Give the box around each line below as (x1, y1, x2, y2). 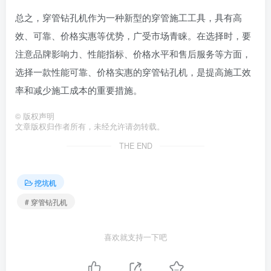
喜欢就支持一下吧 (104, 232, 167, 243)
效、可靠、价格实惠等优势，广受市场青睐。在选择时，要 (15, 29, 251, 42)
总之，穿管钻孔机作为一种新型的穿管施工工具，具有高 (15, 11, 242, 24)
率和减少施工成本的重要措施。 (15, 83, 142, 96)
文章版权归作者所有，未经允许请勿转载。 (15, 121, 165, 132)
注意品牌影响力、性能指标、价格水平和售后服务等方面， (15, 47, 251, 60)
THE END (119, 140, 152, 151)
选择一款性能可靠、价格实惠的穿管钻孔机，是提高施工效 (15, 65, 251, 78)
